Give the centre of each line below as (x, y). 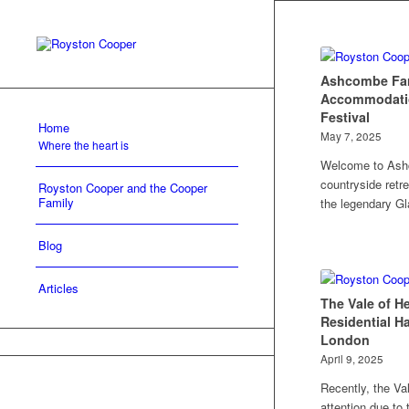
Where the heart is (84, 145)
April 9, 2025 (352, 359)
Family (56, 202)
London (345, 340)
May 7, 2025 (351, 136)
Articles (58, 288)
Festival (345, 117)
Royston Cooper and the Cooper (123, 188)
